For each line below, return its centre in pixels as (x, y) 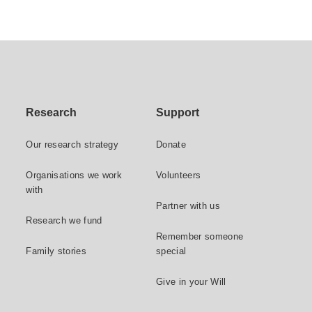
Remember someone (200, 236)
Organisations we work (74, 175)
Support (177, 112)
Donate (171, 144)
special (171, 251)
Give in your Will (191, 281)
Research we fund (64, 220)
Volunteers (178, 175)
